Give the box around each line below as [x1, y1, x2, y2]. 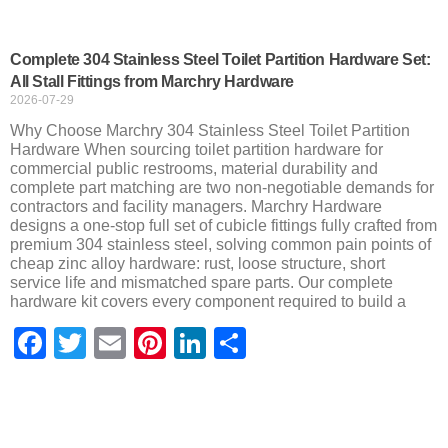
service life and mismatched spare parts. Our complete [10, 273, 393, 291]
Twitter [86, 322, 194, 362]
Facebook [46, 322, 195, 362]
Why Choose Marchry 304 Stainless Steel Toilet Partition [10, 121, 410, 139]
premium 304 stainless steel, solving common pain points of [10, 235, 431, 253]
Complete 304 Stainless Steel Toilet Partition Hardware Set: [10, 50, 431, 68]
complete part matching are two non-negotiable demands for [10, 178, 434, 196]
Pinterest [166, 322, 303, 362]
